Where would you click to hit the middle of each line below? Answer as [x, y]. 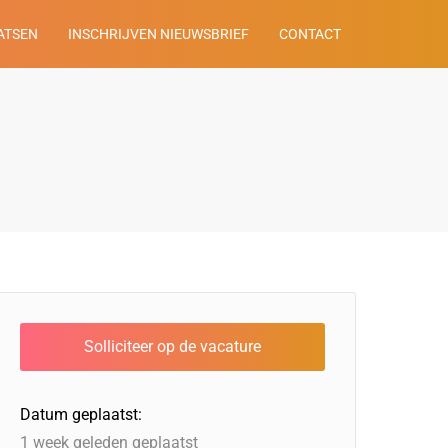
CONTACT [310, 34]
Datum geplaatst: [81, 414]
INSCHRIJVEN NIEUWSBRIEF [158, 34]
